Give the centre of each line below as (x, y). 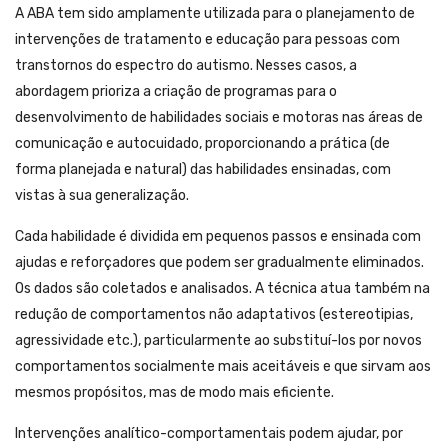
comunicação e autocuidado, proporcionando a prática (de (202, 144)
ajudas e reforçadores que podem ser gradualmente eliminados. (219, 263)
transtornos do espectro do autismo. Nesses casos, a (186, 66)
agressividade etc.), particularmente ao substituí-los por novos (218, 341)
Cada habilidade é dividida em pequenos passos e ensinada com (218, 237)
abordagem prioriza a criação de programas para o (176, 92)
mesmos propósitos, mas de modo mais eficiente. (174, 393)
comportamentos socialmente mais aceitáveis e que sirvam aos (223, 367)
